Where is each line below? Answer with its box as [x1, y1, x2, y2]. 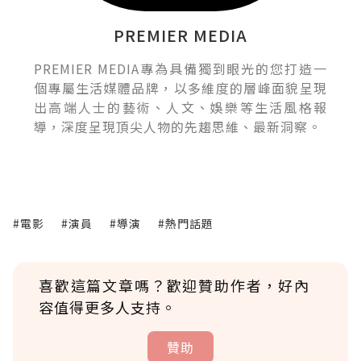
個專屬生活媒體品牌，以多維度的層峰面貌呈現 [34, 77, 327, 98]
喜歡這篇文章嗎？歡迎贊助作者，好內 [39, 274, 309, 296]
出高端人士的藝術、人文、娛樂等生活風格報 [34, 97, 327, 117]
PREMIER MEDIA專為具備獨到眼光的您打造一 [34, 58, 327, 78]
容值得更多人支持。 [39, 296, 176, 317]
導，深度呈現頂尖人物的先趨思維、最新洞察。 [34, 116, 322, 136]
